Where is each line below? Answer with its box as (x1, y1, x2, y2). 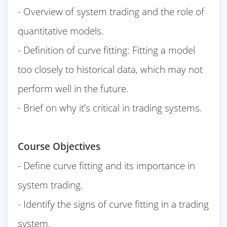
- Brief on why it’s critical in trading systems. (18, 101, 203, 115)
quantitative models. (18, 24, 104, 38)
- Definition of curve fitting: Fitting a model (18, 43, 196, 57)
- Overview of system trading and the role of (18, 5, 205, 19)
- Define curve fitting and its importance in (18, 159, 196, 173)
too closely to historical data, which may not (18, 62, 203, 77)
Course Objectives (18, 139, 101, 154)
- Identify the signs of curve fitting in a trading (18, 197, 209, 211)
